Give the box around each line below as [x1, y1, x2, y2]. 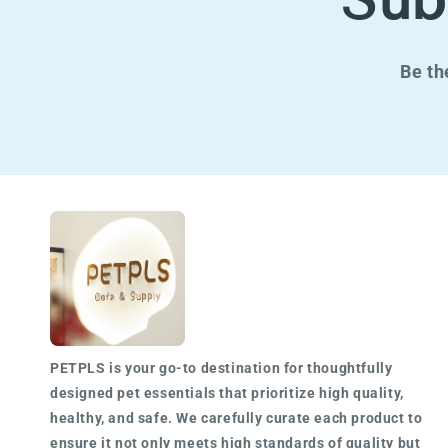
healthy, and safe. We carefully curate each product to [50, 410, 423, 426]
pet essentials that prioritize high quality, [113, 385, 404, 401]
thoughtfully [307, 360, 393, 376]
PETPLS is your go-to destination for [50, 360, 308, 376]
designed [50, 385, 114, 401]
